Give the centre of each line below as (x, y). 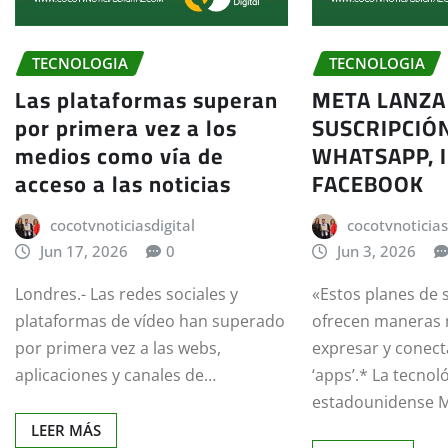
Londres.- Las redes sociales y (126, 293)
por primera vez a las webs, (118, 347)
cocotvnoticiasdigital (122, 224)
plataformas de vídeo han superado (150, 320)
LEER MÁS (66, 429)
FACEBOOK (368, 183)
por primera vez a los (126, 127)
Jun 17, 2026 (83, 250)
